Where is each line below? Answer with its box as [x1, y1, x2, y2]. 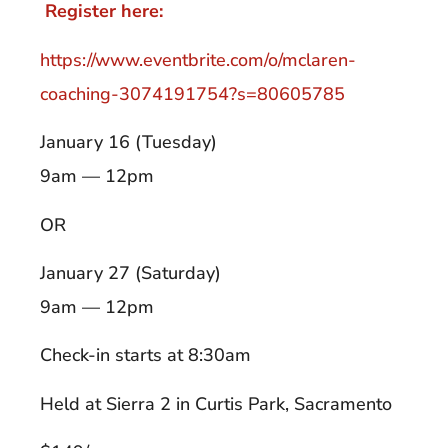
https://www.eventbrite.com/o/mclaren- [40, 47, 356, 72]
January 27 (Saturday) [40, 260, 221, 285]
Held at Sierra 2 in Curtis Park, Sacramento [40, 391, 392, 416]
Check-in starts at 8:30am [40, 343, 251, 368]
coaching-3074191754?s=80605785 [40, 81, 345, 106]
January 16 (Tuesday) [40, 130, 217, 155]
